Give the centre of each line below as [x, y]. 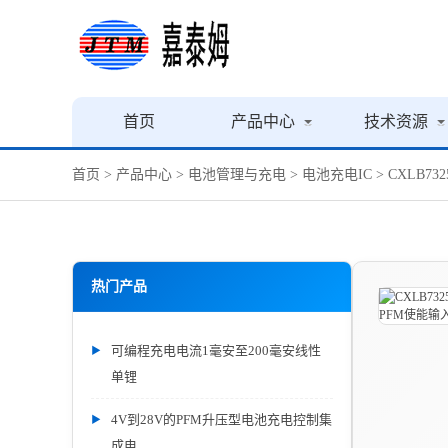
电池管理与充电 [237, 174]
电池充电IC [337, 174]
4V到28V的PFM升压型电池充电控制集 [221, 419]
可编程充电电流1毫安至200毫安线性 [216, 350]
